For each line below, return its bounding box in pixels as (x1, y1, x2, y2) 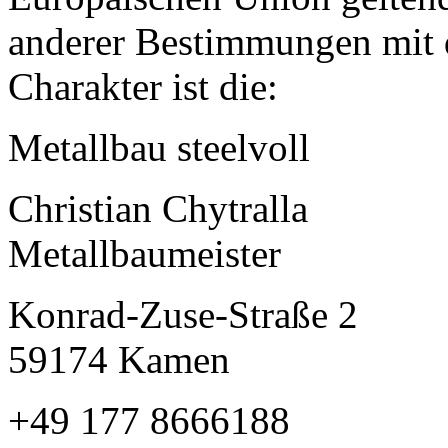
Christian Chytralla (8, 186, 308, 230)
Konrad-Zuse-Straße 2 (8, 292, 358, 336)
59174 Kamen (8, 337, 230, 381)
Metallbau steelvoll (8, 125, 310, 169)
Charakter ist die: (8, 64, 278, 108)
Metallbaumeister (8, 231, 281, 275)
